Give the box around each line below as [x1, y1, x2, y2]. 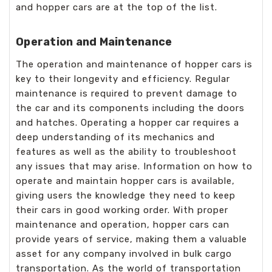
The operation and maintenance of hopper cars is [16, 58, 253, 70]
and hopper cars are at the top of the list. [16, 2, 217, 13]
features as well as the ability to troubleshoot [16, 146, 237, 157]
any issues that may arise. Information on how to [16, 160, 253, 172]
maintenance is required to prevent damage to [16, 87, 237, 99]
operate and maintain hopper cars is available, [16, 175, 235, 186]
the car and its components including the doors [16, 102, 245, 114]
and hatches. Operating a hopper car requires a [16, 117, 239, 128]
